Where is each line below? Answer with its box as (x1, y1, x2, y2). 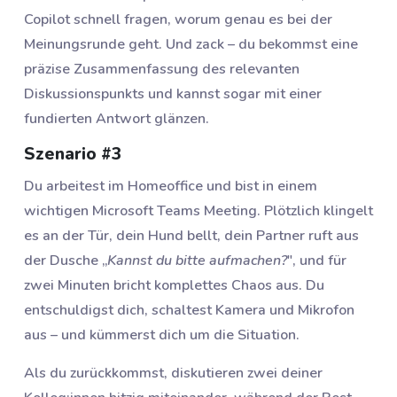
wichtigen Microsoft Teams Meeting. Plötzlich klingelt (24, 200, 373, 221)
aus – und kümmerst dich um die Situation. (24, 324, 300, 345)
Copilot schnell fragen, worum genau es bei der (24, 10, 332, 30)
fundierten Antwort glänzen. (24, 109, 209, 129)
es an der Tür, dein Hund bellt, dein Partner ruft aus (24, 225, 359, 245)
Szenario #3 (24, 143, 122, 167)
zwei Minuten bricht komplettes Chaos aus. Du (24, 275, 324, 295)
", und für (287, 250, 346, 270)
